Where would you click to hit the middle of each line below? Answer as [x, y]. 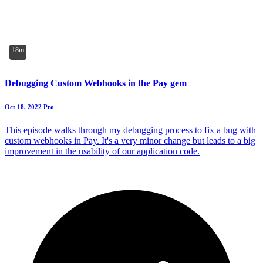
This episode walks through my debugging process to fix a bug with [130, 130]
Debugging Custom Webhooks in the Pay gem [96, 83]
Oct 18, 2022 [23, 107]
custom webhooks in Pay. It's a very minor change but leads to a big [130, 140]
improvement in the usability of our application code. [102, 151]
